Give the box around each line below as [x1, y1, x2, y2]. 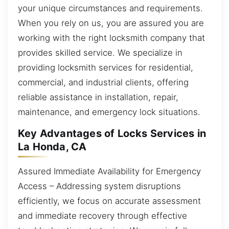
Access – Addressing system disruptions [18, 180, 181, 191]
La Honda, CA [18, 141, 87, 153]
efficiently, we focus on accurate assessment [18, 195, 201, 206]
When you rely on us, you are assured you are [18, 17, 204, 28]
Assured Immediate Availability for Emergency [18, 166, 201, 176]
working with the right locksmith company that [18, 32, 205, 43]
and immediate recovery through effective [18, 210, 187, 221]
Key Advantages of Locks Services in [18, 127, 207, 140]
